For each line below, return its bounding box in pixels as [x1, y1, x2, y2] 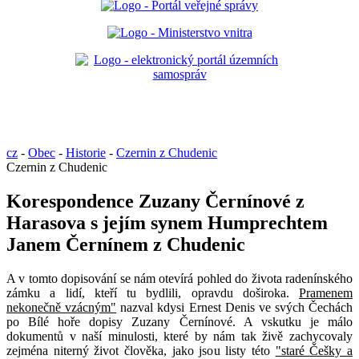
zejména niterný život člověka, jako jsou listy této [6, 343, 276, 357]
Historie [66, 146, 106, 159]
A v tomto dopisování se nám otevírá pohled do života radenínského [6, 271, 353, 285]
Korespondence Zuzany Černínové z [6, 190, 305, 212]
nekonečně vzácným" [6, 300, 117, 314]
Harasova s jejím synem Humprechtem [6, 212, 328, 233]
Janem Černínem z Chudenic [6, 233, 245, 255]
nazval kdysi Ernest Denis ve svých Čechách [116, 300, 353, 314]
